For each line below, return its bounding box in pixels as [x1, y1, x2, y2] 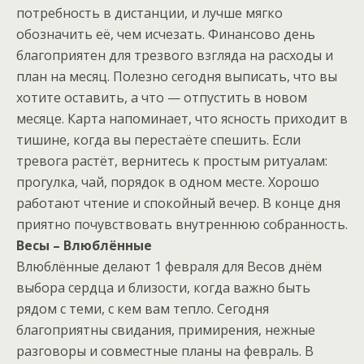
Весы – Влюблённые [16, 236, 152, 255]
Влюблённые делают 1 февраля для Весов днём [16, 258, 322, 276]
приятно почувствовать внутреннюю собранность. [16, 215, 348, 234]
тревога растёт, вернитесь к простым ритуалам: [16, 152, 327, 171]
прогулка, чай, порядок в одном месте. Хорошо [16, 173, 319, 192]
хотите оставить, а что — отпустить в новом [16, 89, 307, 107]
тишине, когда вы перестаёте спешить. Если [16, 131, 301, 149]
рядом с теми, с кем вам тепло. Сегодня [16, 300, 269, 318]
